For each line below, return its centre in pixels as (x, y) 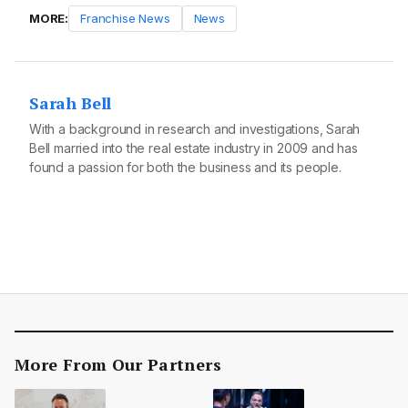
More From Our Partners (118, 365)
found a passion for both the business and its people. (185, 168)
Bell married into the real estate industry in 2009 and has (194, 148)
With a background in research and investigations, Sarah (195, 129)
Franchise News (125, 19)
